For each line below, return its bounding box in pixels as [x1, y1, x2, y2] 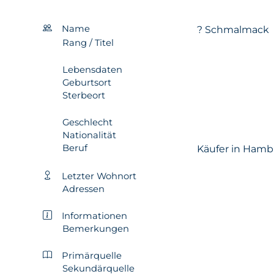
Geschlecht [62, 116, 113, 128]
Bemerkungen [62, 223, 129, 234]
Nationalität [62, 129, 116, 141]
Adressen [62, 183, 105, 194]
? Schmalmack [196, 23, 269, 35]
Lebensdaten [62, 64, 122, 75]
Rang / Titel [62, 37, 114, 48]
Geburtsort [62, 76, 111, 88]
